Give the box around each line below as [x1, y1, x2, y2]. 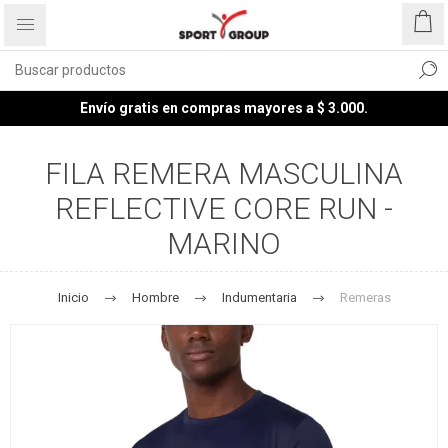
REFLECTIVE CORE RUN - [55, 191, 393, 226]
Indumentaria [221, 290, 297, 305]
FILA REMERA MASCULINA [45, 156, 403, 191]
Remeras [339, 290, 391, 305]
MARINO [167, 226, 281, 261]
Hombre [131, 290, 179, 305]
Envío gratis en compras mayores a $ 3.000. [80, 100, 368, 116]
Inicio [57, 290, 89, 305]
